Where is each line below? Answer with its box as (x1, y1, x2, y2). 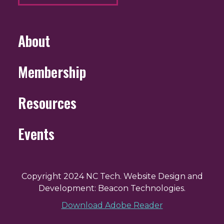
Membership (18, 61, 86, 82)
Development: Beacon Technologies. (38, 183, 185, 193)
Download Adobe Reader (61, 200, 163, 210)
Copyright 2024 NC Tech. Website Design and (21, 171, 203, 181)
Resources (18, 92, 76, 113)
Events (18, 123, 54, 144)
